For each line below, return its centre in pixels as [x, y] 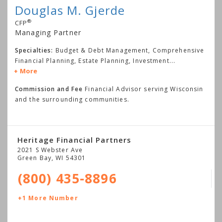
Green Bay [35, 158]
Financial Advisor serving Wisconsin [143, 89]
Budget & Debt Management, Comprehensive [130, 50]
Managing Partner [48, 32]
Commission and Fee [49, 89]
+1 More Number [48, 198]
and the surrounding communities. [72, 99]
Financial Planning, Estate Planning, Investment [92, 60]
